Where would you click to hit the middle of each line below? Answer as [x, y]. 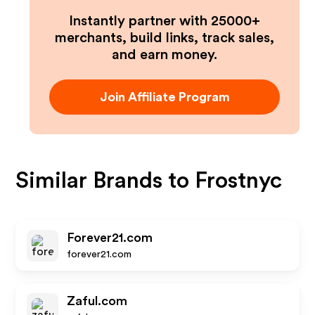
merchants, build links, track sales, [165, 38]
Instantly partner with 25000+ [165, 21]
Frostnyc [239, 181]
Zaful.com [97, 301]
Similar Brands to [105, 181]
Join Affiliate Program [165, 97]
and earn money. [165, 55]
